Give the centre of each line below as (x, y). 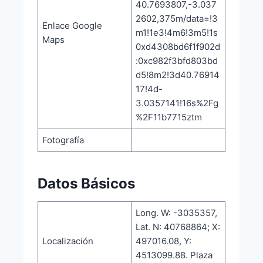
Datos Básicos (86, 183)
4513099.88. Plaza (174, 255)
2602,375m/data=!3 (177, 18)
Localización (68, 241)
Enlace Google (73, 25)
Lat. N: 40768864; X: (178, 227)
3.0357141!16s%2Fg (177, 103)
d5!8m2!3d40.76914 (178, 75)
